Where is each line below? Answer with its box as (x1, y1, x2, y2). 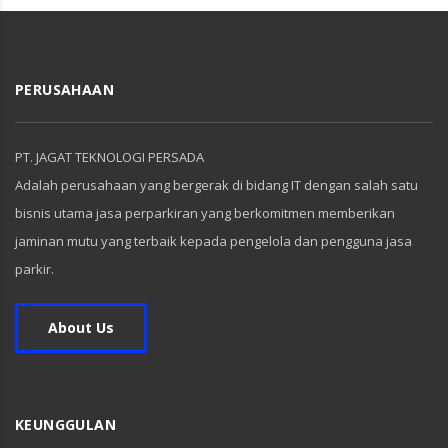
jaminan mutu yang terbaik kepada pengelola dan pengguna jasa (15, 232, 412, 250)
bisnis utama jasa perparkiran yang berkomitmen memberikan (15, 204, 395, 222)
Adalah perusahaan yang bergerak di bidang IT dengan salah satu (15, 176, 418, 194)
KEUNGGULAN (15, 415, 116, 434)
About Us (48, 318, 114, 337)
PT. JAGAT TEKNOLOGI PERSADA (15, 148, 204, 166)
